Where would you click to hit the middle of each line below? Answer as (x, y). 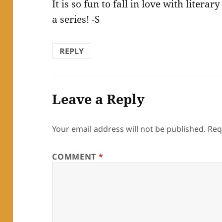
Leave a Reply (99, 99)
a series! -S (76, 20)
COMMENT (75, 157)
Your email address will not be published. (129, 129)
